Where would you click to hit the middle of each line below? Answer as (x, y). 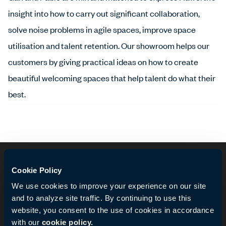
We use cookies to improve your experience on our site (109, 186)
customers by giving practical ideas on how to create (103, 62)
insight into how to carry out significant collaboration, (104, 13)
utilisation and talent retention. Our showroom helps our (109, 45)
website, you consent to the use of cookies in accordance (113, 210)
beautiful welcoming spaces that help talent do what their (112, 78)
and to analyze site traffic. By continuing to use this (101, 198)
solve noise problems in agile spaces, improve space (102, 29)
